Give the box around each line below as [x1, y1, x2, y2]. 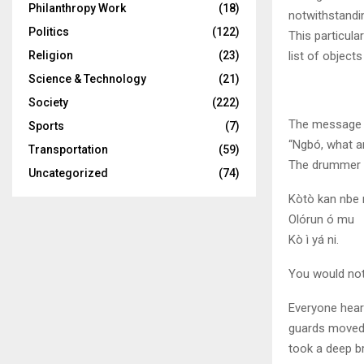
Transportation [28, 143, 108, 156]
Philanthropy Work [28, 2, 126, 15]
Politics [28, 25, 69, 38]
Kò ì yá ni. [288, 232, 339, 247]
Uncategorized [28, 167, 108, 180]
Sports [28, 119, 64, 132]
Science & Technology [28, 72, 146, 85]
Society [28, 96, 68, 109]
